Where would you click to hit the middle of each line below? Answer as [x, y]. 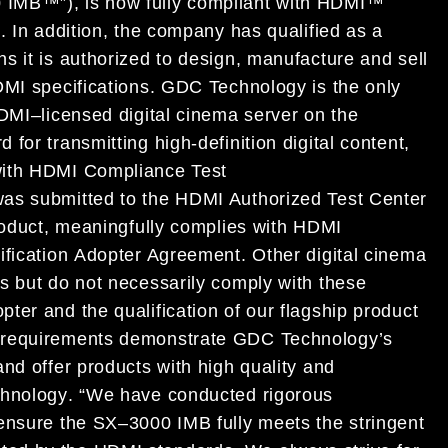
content [369, 143]
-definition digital [263, 143]
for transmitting [83, 143]
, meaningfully [104, 227]
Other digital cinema [339, 255]
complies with [232, 227]
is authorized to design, [143, 59]
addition [68, 31]
